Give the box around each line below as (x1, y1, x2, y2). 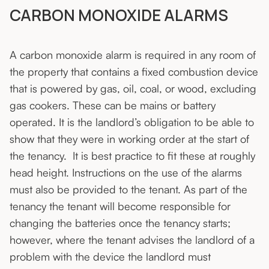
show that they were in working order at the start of (10, 132, 249, 146)
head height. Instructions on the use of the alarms (10, 166, 242, 180)
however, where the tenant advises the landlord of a (10, 233, 255, 247)
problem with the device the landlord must (10, 250, 211, 264)
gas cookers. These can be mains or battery (10, 98, 216, 112)
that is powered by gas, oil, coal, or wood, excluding (10, 82, 256, 95)
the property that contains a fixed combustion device (10, 65, 258, 79)
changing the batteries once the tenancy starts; (10, 216, 231, 230)
